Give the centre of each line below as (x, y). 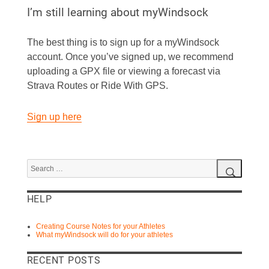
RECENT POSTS (64, 261)
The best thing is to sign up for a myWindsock (123, 43)
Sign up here (54, 117)
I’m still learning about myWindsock (117, 13)
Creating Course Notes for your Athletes (100, 227)
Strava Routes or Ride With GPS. (97, 86)
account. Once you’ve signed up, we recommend (130, 57)
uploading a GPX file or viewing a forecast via (123, 71)
